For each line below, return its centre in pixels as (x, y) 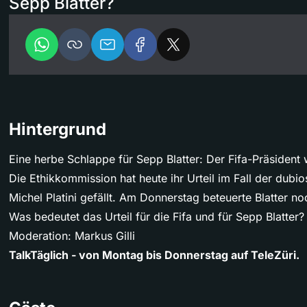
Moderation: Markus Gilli (72, 235)
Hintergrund (58, 129)
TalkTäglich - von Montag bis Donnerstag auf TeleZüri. (154, 255)
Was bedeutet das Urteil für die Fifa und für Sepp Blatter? (157, 216)
